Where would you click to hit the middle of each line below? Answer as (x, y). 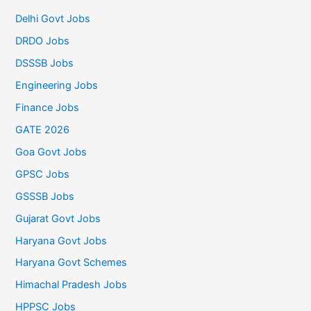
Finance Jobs (48, 107)
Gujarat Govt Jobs (58, 218)
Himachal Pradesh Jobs (72, 285)
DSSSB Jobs (45, 64)
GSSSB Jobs (45, 196)
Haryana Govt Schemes (72, 263)
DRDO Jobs (43, 41)
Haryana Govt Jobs (61, 241)
